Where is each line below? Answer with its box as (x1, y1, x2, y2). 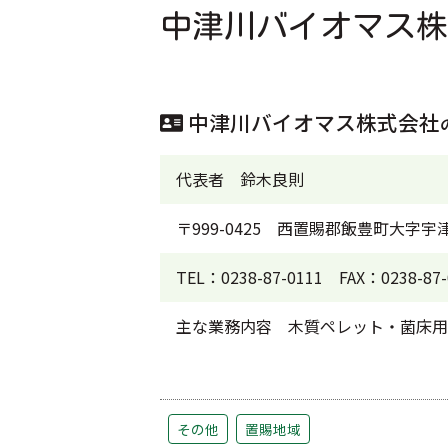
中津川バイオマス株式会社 (183, 106, 441, 137)
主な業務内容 (176, 313, 272, 338)
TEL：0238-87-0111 (176, 264, 323, 289)
